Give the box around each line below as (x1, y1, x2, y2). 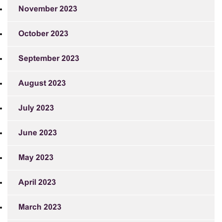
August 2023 (18, 79, 66, 87)
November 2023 (18, 5, 77, 13)
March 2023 (18, 203, 61, 211)
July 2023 (18, 104, 54, 112)
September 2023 (18, 55, 79, 62)
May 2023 (18, 154, 54, 162)
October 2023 (18, 30, 68, 38)
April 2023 (18, 178, 56, 186)
